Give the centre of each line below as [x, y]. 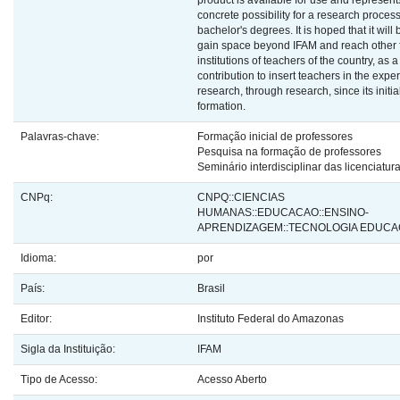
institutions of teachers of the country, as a [298, 61]
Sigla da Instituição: [69, 349]
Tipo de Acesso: [60, 379]
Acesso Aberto [232, 379]
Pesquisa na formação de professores [289, 152]
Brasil [211, 288]
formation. [221, 106]
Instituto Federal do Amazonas [271, 319]
